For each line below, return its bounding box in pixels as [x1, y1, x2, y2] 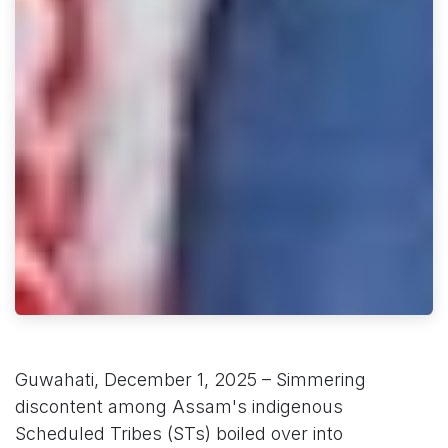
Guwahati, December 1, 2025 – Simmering [15, 369, 366, 391]
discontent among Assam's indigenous [15, 396, 343, 418]
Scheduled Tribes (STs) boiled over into [15, 423, 343, 445]
